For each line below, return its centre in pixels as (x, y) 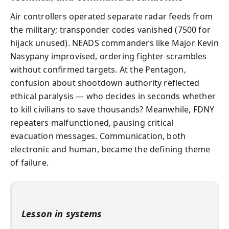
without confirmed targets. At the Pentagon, (98, 70)
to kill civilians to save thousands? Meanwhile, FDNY (112, 109)
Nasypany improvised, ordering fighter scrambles (109, 56)
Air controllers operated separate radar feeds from (111, 16)
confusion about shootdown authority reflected (105, 83)
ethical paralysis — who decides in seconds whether (113, 96)
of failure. (29, 163)
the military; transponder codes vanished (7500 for (110, 30)
